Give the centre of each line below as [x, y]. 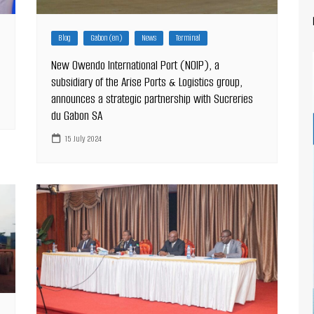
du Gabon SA [77, 115]
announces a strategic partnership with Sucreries [152, 98]
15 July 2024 [83, 139]
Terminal [189, 37]
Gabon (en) [107, 37]
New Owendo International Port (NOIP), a [136, 65]
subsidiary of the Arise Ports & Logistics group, [147, 82]
